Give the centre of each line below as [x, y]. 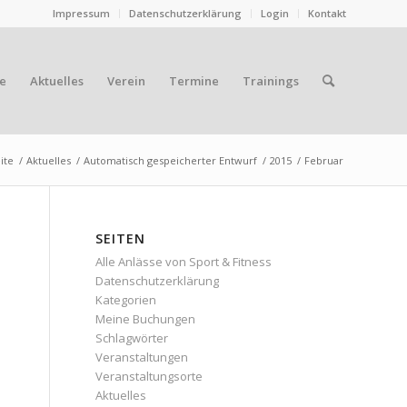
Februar [324, 160]
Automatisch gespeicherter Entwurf [170, 160]
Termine [194, 81]
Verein [126, 81]
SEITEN [121, 238]
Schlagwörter [132, 338]
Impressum [81, 13]
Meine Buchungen [146, 319]
